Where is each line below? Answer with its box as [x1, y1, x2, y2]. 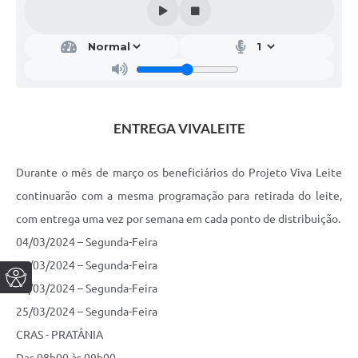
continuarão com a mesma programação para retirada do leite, [16, 189, 342, 203]
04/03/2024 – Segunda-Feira [16, 236, 157, 249]
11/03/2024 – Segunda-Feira [16, 259, 157, 272]
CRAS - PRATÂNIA [16, 328, 103, 342]
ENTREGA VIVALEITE [113, 120, 245, 137]
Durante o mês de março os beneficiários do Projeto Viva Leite [16, 166, 342, 180]
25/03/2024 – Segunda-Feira [16, 305, 157, 319]
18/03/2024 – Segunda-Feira [16, 282, 157, 296]
